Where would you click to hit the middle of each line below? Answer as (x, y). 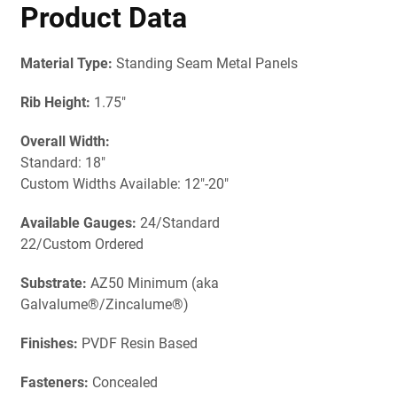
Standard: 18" (62, 163)
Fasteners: (56, 383)
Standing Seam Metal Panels (206, 64)
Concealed (125, 383)
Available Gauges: (80, 223)
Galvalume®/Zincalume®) (104, 305)
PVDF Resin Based (141, 344)
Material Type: (68, 64)
